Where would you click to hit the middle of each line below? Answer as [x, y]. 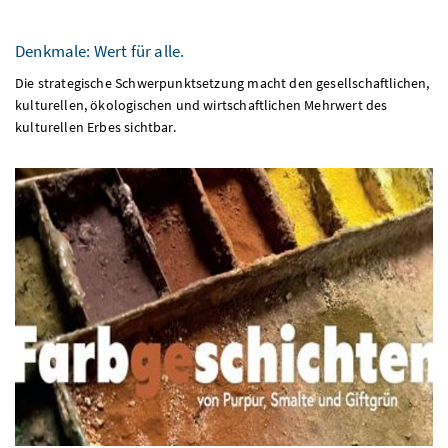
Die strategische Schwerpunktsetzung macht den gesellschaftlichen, [222, 63]
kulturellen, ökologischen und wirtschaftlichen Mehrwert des [201, 85]
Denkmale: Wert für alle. [100, 31]
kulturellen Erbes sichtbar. [95, 107]
